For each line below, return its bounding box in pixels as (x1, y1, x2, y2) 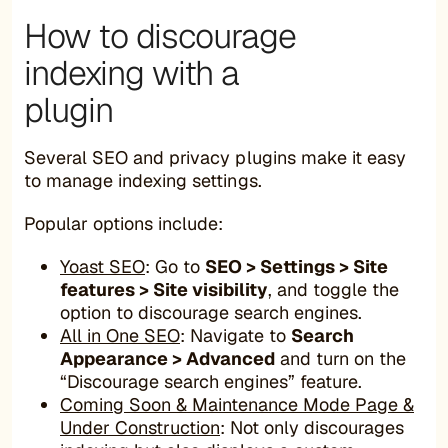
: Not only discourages (220, 415, 404, 439)
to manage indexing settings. (24, 168, 262, 192)
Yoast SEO (60, 254, 145, 278)
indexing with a (24, 50, 239, 95)
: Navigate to (180, 323, 291, 347)
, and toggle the (268, 277, 399, 301)
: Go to (145, 254, 205, 278)
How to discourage (24, 13, 296, 58)
